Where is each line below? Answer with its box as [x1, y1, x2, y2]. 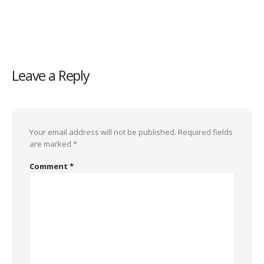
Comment [29, 161, 70, 172]
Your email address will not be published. [29, 126, 176, 137]
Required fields [178, 126, 233, 137]
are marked [29, 138, 73, 149]
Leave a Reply [12, 65, 90, 85]
